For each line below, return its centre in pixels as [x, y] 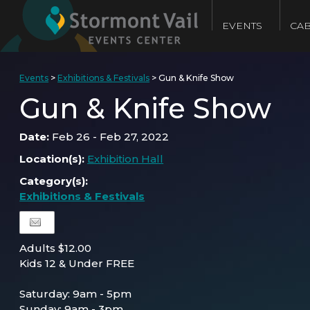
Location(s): [54, 159]
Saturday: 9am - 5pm [76, 294]
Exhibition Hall [126, 159]
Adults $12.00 [56, 248]
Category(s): [54, 181]
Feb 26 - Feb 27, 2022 [111, 137]
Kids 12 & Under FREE [77, 263]
